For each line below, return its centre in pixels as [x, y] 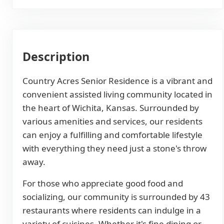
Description [56, 57]
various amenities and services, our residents [112, 121]
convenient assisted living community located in [117, 94]
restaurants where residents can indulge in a [112, 210]
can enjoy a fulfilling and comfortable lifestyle [112, 135]
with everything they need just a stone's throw [114, 148]
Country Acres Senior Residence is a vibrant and [117, 81]
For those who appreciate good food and [103, 183]
